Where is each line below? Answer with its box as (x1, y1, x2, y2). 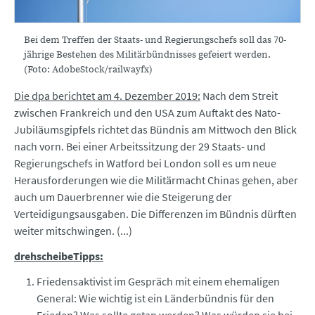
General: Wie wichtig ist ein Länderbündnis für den (37, 290, 274, 305)
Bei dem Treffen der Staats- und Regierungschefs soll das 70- (24, 33, 286, 46)
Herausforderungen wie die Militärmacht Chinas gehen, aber (14, 172, 298, 187)
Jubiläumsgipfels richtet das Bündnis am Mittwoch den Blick (14, 122, 297, 136)
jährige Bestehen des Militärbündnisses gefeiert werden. (24, 48, 271, 61)
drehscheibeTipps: (14, 248, 103, 263)
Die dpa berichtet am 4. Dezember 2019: (14, 88, 200, 103)
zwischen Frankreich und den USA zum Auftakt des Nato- (14, 105, 281, 120)
